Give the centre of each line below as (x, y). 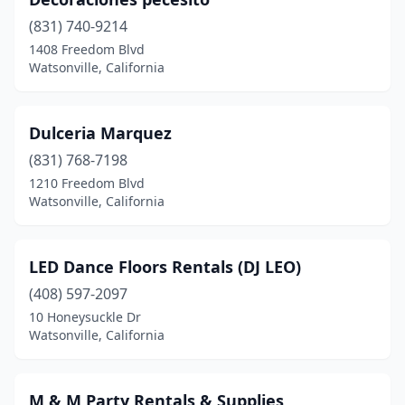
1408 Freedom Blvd (87, 49)
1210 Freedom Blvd (87, 183)
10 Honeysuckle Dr (85, 317)
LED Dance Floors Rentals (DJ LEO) (165, 267)
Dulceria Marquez (100, 133)
